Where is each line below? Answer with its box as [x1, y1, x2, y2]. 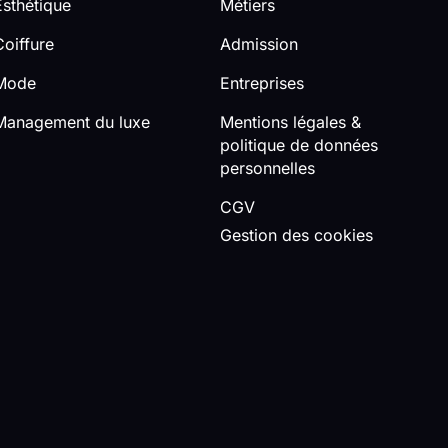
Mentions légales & [219, 112, 361, 133]
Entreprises [219, 73, 304, 94]
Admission [219, 34, 298, 55]
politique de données [219, 135, 378, 156]
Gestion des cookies [219, 224, 373, 245]
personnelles [219, 158, 315, 179]
